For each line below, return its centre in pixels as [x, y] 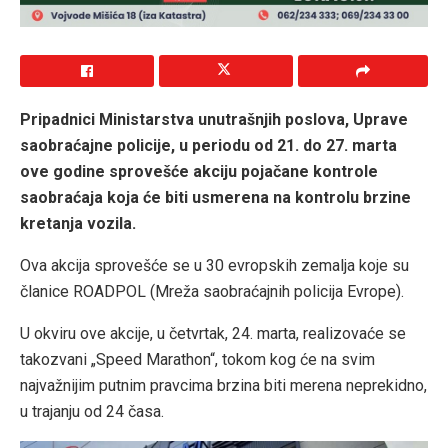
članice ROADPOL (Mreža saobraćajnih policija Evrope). [212, 291]
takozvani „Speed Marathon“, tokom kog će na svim [197, 359]
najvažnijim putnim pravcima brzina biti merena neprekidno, [223, 385]
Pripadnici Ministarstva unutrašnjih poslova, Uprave [214, 119]
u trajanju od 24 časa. [92, 411]
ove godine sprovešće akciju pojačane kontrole [199, 171]
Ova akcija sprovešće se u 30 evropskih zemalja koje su [214, 265]
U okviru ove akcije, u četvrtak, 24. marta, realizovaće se [213, 333]
